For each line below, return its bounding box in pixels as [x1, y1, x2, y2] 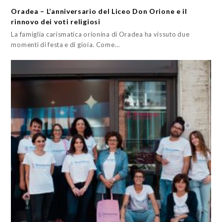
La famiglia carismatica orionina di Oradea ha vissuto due [11, 30, 190, 38]
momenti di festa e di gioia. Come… [11, 40, 120, 49]
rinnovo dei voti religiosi [11, 17, 101, 26]
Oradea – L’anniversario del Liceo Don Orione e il [11, 6, 187, 15]
